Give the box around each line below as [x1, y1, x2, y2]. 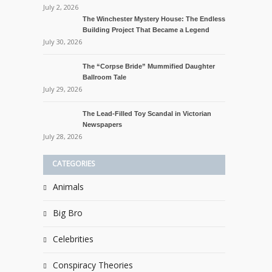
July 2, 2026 [43, 2, 78, 12]
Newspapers [83, 121, 122, 128]
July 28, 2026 [43, 132, 82, 141]
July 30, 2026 [43, 37, 82, 46]
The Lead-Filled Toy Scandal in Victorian [83, 110, 211, 117]
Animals [53, 181, 84, 192]
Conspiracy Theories [53, 259, 133, 271]
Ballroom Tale [83, 73, 126, 81]
